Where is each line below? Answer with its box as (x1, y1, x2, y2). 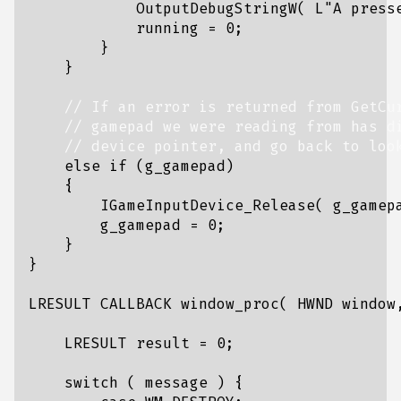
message (145, 374, 208, 391)
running (136, 20, 199, 37)
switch (64, 374, 118, 391)
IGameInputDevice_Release (100, 197, 315, 214)
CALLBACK (100, 295, 172, 312)
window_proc (181, 295, 279, 312)
